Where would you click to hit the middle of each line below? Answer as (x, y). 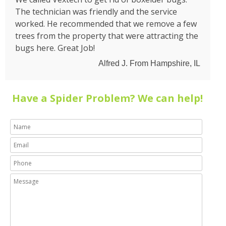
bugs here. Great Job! (55, 48)
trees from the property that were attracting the (107, 36)
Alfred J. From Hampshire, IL (149, 63)
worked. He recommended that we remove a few (106, 24)
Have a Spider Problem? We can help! (108, 98)
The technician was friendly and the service (96, 12)
